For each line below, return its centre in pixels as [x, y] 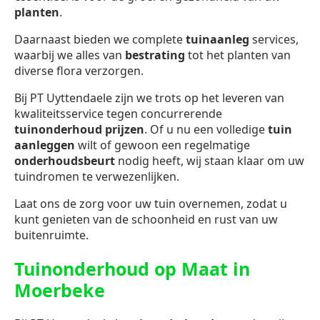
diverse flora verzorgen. [79, 71]
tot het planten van [238, 55]
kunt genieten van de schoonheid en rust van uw [146, 220]
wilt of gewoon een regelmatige [162, 145]
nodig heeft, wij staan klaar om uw [210, 161]
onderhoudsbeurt [65, 161]
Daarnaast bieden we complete [100, 40]
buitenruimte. [51, 235]
